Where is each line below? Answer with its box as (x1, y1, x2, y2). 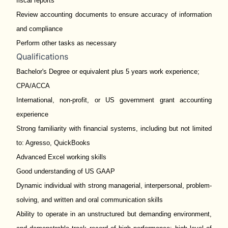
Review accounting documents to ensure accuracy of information (16, 11, 212, 18)
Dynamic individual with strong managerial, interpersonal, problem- (16, 182, 212, 189)
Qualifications (16, 51, 68, 62)
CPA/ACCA (16, 82, 50, 90)
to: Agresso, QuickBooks (16, 139, 90, 147)
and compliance (16, 25, 63, 33)
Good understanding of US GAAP (16, 167, 115, 175)
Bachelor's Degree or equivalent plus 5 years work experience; (16, 68, 199, 75)
